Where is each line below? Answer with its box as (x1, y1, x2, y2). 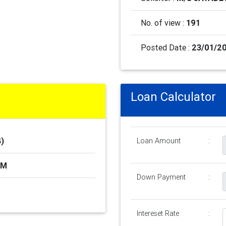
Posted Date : (141, 42, 192, 52)
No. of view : (141, 18, 186, 28)
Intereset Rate (137, 209, 179, 218)
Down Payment (137, 173, 186, 182)
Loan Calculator (131, 89, 216, 104)
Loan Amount (137, 136, 181, 145)
